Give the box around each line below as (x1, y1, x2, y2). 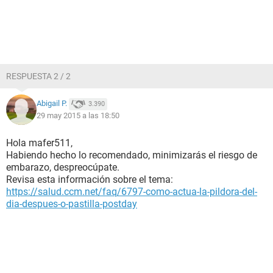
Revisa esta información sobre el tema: (6, 174, 173, 185)
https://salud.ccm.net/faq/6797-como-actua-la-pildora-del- (6, 186, 257, 197)
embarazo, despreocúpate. (6, 161, 119, 173)
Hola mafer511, (6, 137, 73, 149)
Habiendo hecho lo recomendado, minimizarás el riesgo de (6, 149, 257, 161)
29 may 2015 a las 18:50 (37, 111, 119, 120)
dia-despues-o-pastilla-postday (6, 198, 137, 210)
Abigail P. (37, 99, 67, 108)
